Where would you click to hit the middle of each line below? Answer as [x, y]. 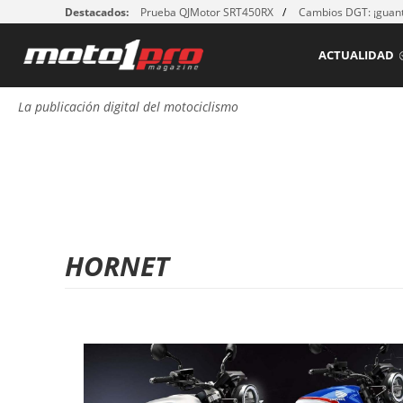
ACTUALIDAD [356, 55]
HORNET [117, 266]
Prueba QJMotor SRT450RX [207, 12]
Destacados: [97, 12]
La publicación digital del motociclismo [128, 107]
